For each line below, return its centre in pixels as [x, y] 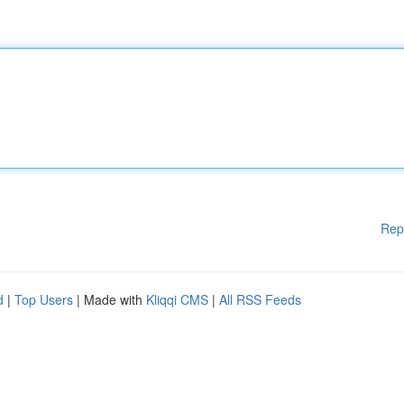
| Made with [110, 299]
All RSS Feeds [260, 299]
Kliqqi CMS [177, 299]
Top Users [44, 299]
